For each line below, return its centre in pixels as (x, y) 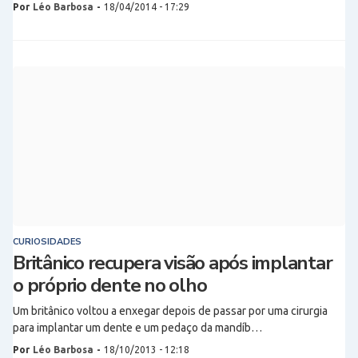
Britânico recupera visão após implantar (173, 263)
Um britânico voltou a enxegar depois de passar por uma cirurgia (170, 311)
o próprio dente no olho (110, 285)
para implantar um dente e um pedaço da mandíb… (137, 328)
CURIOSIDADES (47, 242)
